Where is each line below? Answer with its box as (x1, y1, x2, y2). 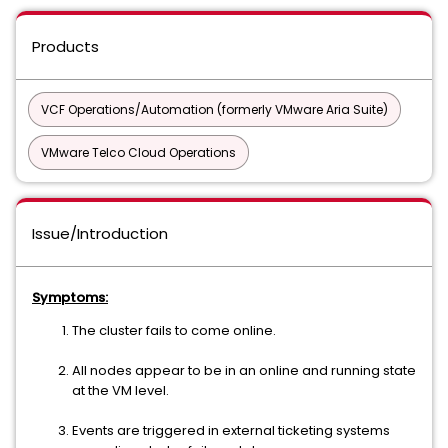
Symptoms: (32, 288, 108, 307)
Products (32, 36, 99, 57)
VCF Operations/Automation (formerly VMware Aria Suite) (41, 101, 388, 118)
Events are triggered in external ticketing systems (72, 421, 390, 440)
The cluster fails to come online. (72, 321, 276, 340)
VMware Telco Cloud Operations (41, 144, 236, 161)
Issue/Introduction (32, 223, 168, 244)
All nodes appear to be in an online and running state (72, 361, 416, 380)
